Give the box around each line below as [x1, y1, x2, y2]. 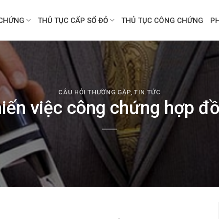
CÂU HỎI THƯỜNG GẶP [58, 88, 131, 96]
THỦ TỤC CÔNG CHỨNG [121, 16, 204, 25]
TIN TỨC [134, 88, 161, 96]
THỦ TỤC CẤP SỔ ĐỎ [38, 16, 109, 25]
